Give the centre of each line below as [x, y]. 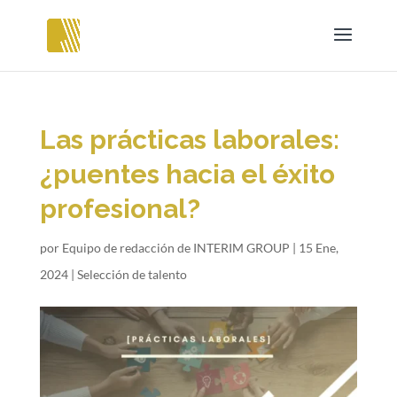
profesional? [120, 209]
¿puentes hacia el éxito [187, 174]
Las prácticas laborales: [189, 140]
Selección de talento [132, 274]
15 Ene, [318, 248]
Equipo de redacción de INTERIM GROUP [175, 248]
